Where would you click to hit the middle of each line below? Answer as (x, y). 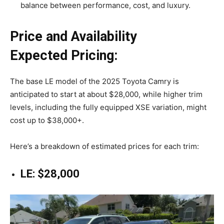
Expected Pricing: (64, 55)
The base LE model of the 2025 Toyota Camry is (94, 81)
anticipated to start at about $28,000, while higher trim (106, 94)
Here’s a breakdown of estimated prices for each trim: (104, 146)
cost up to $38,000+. (47, 120)
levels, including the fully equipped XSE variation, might (108, 107)
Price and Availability (73, 36)
